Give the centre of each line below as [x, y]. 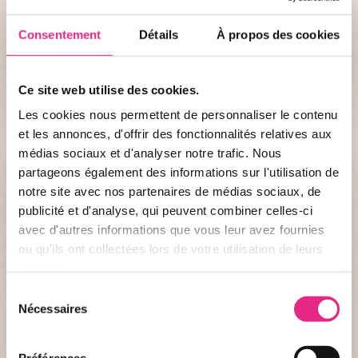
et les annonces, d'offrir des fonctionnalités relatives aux [175, 133]
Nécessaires [53, 308]
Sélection [30, 292]
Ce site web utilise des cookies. [109, 89]
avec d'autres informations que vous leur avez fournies [171, 229]
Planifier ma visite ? [150, 32]
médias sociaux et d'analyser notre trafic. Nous [150, 153]
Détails [159, 34]
